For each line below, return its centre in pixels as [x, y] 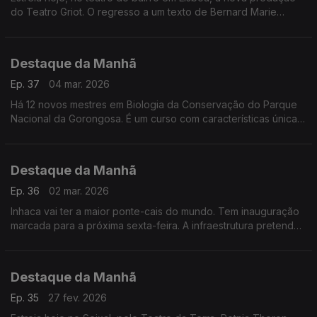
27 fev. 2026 [77, 298]
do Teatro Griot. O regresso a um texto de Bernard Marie [144, 12]
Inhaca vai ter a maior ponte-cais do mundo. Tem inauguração [155, 211]
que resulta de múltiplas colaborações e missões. [126, 133]
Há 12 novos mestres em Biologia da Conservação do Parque [154, 104]
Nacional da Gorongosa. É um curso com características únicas [156, 119]
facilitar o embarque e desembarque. [97, 240]
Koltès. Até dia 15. [51, 26]
